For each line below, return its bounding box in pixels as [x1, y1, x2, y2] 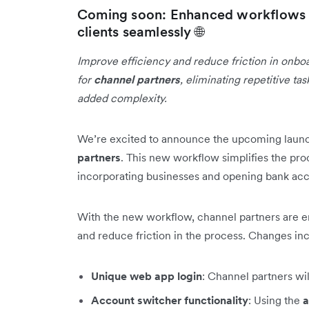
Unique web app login [91, 268, 202, 283]
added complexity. [77, 90, 167, 105]
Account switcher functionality [91, 292, 248, 307]
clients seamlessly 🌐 [77, 22, 203, 41]
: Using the [248, 292, 303, 307]
